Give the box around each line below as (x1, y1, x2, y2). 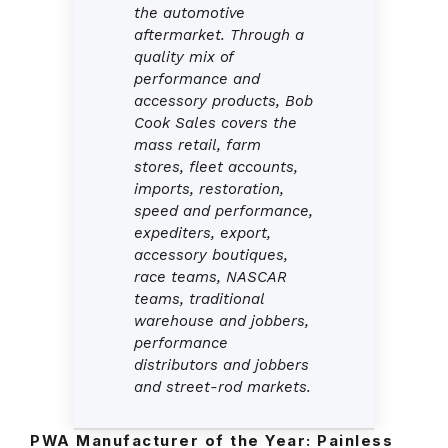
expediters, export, (134, 224, 271, 243)
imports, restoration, (134, 180, 284, 199)
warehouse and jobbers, (134, 312, 309, 331)
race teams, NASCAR (134, 268, 287, 287)
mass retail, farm (134, 136, 261, 155)
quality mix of (134, 48, 233, 67)
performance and (134, 70, 260, 89)
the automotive (134, 4, 245, 23)
